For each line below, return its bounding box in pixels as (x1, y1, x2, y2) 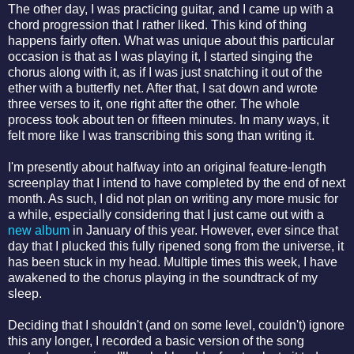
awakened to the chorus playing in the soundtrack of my (8, 270, 318, 284)
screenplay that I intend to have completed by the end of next (8, 175, 345, 190)
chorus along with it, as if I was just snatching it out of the (8, 65, 322, 79)
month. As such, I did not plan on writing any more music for (8, 191, 338, 205)
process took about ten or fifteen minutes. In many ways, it (8, 112, 329, 126)
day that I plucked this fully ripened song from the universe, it (8, 239, 344, 253)
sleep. (8, 286, 45, 300)
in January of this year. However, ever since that (70, 223, 338, 237)
